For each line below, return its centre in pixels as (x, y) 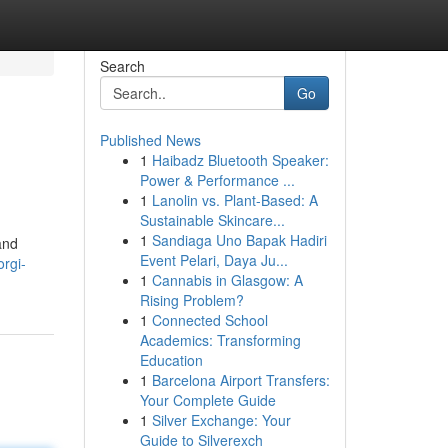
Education (171, 360)
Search (122, 66)
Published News (150, 140)
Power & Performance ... (217, 180)
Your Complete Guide (207, 400)
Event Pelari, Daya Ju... (213, 260)
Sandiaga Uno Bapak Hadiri (239, 240)
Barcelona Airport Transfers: (240, 380)
